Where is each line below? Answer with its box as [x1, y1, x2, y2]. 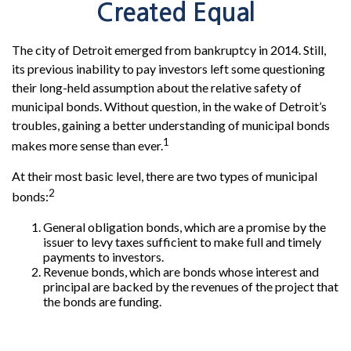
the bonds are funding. [43, 293, 161, 309]
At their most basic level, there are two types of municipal [12, 168, 317, 184]
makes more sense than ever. [12, 138, 163, 154]
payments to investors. [43, 248, 164, 264]
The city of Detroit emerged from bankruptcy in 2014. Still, [12, 42, 326, 57]
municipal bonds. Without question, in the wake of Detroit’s [12, 99, 327, 114]
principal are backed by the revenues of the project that [43, 278, 338, 294]
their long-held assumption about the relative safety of [12, 80, 302, 95]
